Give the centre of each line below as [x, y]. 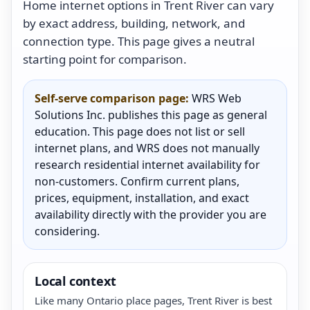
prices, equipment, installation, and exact [142, 198]
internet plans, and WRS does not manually [147, 148]
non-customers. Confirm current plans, [137, 181]
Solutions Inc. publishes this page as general [151, 115]
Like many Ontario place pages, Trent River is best [153, 300]
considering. [67, 231]
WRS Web [215, 98]
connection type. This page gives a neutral [139, 41]
